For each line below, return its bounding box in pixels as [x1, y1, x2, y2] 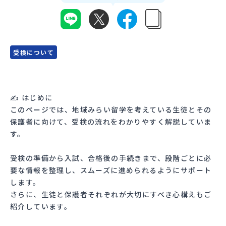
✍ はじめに [10, 92, 53, 102]
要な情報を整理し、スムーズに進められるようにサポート [10, 164, 212, 175]
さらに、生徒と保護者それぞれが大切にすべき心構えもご [10, 189, 212, 199]
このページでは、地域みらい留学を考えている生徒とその [10, 104, 212, 115]
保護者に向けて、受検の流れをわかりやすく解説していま [10, 116, 212, 127]
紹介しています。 [10, 201, 72, 211]
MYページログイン [73, 14, 132, 23]
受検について [13, 47, 54, 56]
